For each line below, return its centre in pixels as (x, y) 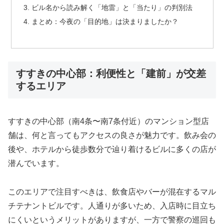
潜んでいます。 (36, 163)
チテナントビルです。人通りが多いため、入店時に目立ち (112, 206)
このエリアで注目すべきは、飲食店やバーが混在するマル (112, 192)
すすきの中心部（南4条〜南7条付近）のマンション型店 (108, 121)
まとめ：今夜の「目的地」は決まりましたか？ (105, 22)
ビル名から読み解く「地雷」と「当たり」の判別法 (112, 8)
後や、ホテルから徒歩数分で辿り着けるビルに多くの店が (112, 149)
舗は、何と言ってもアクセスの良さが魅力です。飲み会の (112, 135)
